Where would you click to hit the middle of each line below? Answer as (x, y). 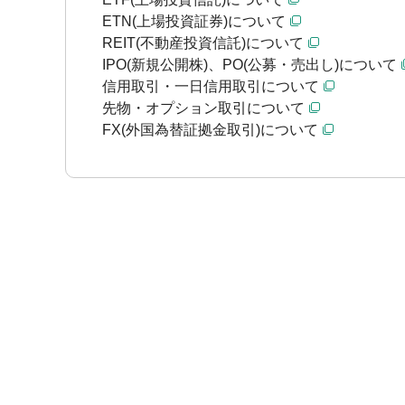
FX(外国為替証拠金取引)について (210, 130)
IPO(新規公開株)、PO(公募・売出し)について (250, 65)
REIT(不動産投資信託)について (203, 43)
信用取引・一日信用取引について (211, 86)
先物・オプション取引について (203, 108)
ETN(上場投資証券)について (194, 21)
